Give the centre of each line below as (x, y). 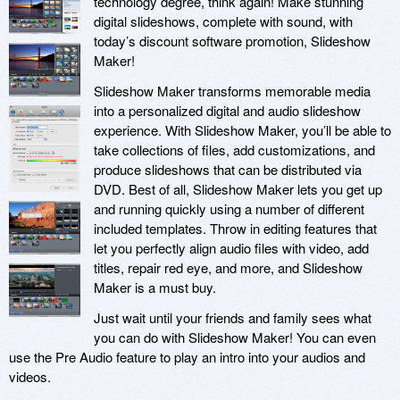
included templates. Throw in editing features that (235, 229)
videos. (30, 377)
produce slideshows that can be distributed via (228, 170)
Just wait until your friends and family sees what (233, 318)
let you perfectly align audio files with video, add (231, 248)
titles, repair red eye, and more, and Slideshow (228, 268)
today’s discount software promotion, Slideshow (232, 41)
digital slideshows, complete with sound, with (223, 21)
